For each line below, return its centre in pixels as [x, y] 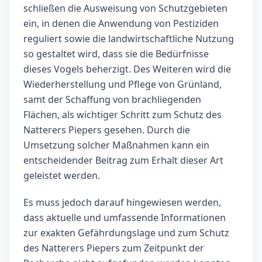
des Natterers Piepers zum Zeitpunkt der [114, 248]
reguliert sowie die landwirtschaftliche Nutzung [129, 39]
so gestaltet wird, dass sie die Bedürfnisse [116, 54]
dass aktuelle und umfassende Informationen [125, 218]
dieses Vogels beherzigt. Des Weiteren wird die [127, 69]
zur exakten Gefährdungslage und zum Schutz [126, 233]
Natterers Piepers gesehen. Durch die [107, 130]
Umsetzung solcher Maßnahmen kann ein [116, 145]
